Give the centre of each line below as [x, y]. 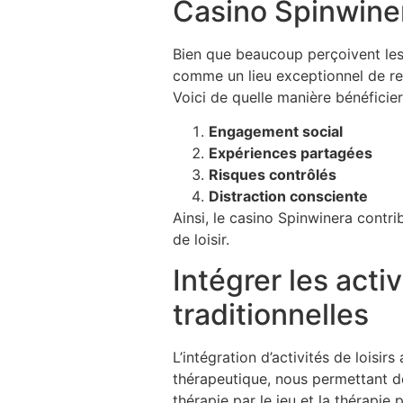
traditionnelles [271, 314]
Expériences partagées [291, 153]
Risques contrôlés [273, 175]
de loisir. [201, 240]
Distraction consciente [288, 197]
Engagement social [276, 132]
